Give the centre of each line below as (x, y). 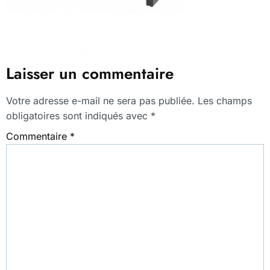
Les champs (225, 101)
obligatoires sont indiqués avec (78, 116)
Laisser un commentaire (90, 74)
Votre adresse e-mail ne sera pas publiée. (100, 101)
